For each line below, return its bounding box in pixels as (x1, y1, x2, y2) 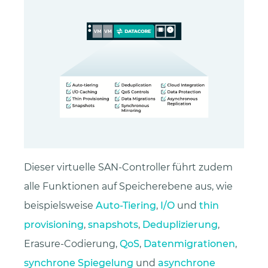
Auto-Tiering (96, 200, 156, 212)
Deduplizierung (142, 219, 218, 231)
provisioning (24, 219, 84, 231)
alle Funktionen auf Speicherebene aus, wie (24, 181, 233, 193)
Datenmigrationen (144, 238, 235, 250)
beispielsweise (24, 200, 96, 212)
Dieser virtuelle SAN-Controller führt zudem (24, 162, 233, 173)
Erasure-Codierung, (24, 238, 120, 250)
